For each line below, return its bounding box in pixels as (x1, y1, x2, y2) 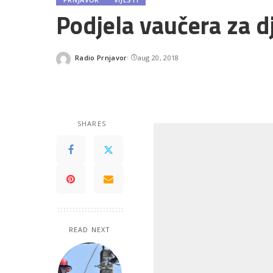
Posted (74, 57, 99, 66)
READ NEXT (69, 225, 110, 234)
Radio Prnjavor (75, 52, 127, 62)
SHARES (77, 119, 106, 128)
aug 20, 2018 (137, 52, 179, 62)
